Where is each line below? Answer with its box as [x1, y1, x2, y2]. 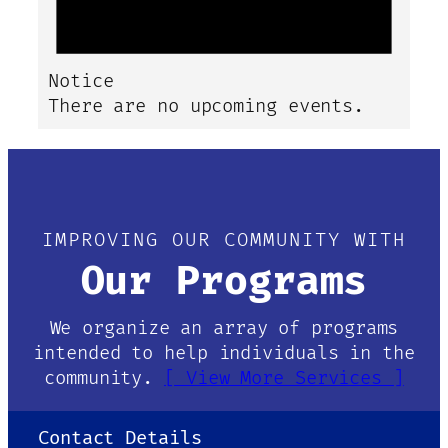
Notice [48, 70, 114, 94]
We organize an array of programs [49, 316, 399, 340]
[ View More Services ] [164, 366, 404, 390]
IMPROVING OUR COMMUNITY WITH [42, 228, 406, 252]
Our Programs [80, 257, 368, 306]
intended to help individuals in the [33, 341, 415, 365]
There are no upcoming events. [48, 95, 365, 119]
